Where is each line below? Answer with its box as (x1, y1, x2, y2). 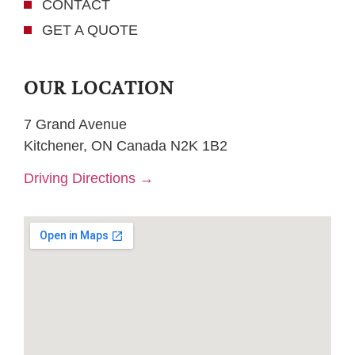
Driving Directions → (24, 170, 154, 186)
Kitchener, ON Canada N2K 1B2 (24, 137, 227, 154)
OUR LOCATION (24, 80, 174, 98)
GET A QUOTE (41, 21, 138, 38)
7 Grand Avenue (24, 116, 127, 132)
